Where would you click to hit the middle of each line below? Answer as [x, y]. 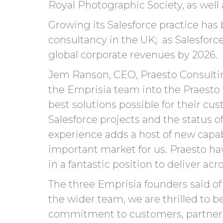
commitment [83, 214]
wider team [94, 199]
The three [73, 184]
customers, [157, 214]
